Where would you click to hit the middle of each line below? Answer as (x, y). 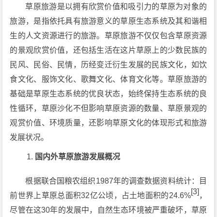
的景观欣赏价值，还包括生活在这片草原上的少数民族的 (108, 50)
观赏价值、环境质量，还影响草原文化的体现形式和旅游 (108, 123)
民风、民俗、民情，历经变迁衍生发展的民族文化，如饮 (108, 65)
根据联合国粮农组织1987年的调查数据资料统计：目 (116, 181)
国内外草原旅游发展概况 (78, 157)
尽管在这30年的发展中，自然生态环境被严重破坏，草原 (108, 210)
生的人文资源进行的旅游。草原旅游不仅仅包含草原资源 (108, 36)
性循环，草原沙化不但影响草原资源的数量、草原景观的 (108, 108)
